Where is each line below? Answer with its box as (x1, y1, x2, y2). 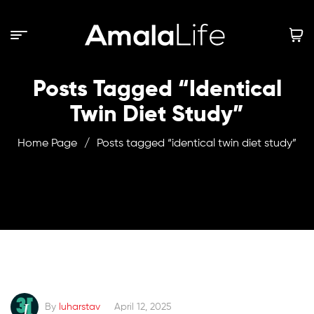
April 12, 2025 (114, 302, 172, 312)
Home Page (18, 138, 77, 149)
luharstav (59, 302, 100, 312)
